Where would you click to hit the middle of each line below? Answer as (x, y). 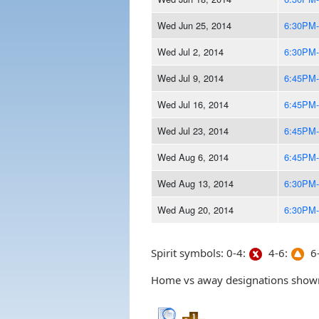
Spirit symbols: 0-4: (199, 253)
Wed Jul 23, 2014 (193, 130)
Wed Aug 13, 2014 (195, 183)
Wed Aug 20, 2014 (195, 209)
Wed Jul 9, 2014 (190, 78)
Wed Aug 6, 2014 (193, 157)
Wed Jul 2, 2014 (190, 51)
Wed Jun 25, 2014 (194, 25)
